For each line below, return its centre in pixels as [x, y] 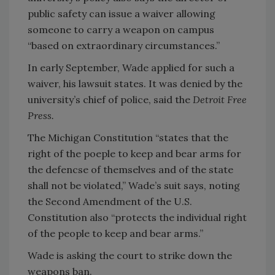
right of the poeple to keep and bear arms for [134, 153]
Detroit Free [220, 99]
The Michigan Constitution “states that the [128, 137]
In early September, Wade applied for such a [131, 67]
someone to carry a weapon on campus [121, 29]
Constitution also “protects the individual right [137, 217]
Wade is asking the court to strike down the [130, 255]
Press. [42, 115]
